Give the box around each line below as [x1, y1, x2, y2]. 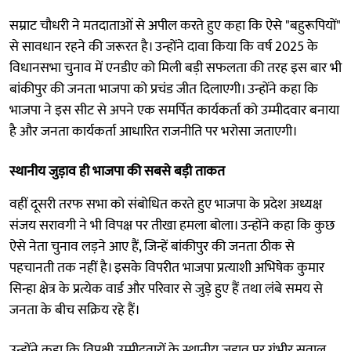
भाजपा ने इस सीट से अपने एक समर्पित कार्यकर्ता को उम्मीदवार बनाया [9, 98, 339, 122]
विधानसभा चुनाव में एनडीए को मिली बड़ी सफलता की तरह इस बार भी [9, 56, 342, 80]
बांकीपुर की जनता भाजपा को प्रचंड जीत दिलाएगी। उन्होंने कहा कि [9, 77, 318, 101]
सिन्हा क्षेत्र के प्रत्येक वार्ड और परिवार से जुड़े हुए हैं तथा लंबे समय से [9, 277, 323, 301]
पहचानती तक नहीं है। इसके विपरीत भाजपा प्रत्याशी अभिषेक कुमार [9, 255, 324, 280]
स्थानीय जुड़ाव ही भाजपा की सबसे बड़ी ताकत [9, 159, 225, 183]
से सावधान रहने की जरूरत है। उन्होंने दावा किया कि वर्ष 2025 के [9, 34, 318, 59]
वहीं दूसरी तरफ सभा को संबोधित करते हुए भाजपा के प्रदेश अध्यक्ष [9, 192, 322, 216]
